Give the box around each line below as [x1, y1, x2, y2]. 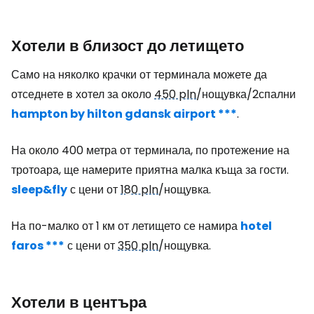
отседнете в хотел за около [11, 86, 154, 102]
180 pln [121, 182, 158, 198]
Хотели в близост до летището [11, 35, 244, 57]
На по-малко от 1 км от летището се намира [11, 218, 240, 234]
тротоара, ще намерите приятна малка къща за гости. [11, 162, 289, 178]
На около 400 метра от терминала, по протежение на [11, 142, 289, 158]
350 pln [118, 238, 158, 254]
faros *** [11, 238, 64, 254]
